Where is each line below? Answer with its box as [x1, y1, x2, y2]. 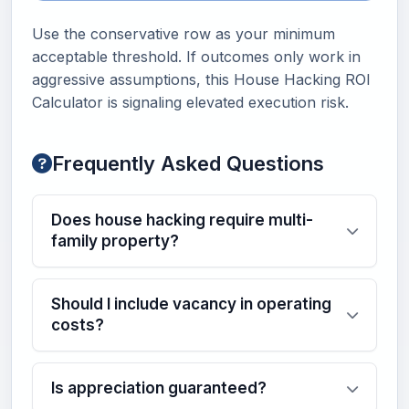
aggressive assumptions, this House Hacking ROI [32, 70, 371, 89]
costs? [51, 316, 104, 334]
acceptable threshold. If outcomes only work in [32, 47, 361, 66]
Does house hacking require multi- [51, 211, 313, 229]
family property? [51, 232, 179, 250]
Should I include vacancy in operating [51, 295, 331, 313]
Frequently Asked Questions [52, 152, 324, 175]
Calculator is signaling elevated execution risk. [32, 93, 349, 111]
